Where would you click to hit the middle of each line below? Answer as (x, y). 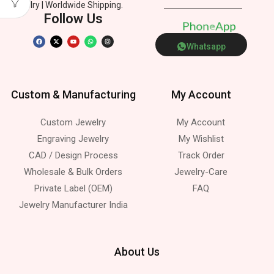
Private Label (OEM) (73, 188)
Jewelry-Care (201, 172)
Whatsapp (206, 46)
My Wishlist (201, 139)
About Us (137, 251)
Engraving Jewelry (73, 139)
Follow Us (73, 18)
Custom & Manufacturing (73, 94)
